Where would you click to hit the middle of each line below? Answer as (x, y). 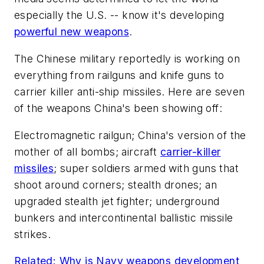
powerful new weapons (72, 32)
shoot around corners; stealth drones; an (115, 184)
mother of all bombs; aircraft (87, 151)
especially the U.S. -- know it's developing (119, 15)
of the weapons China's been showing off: (118, 108)
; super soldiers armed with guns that (146, 168)
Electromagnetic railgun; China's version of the (130, 135)
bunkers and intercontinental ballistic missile (124, 217)
